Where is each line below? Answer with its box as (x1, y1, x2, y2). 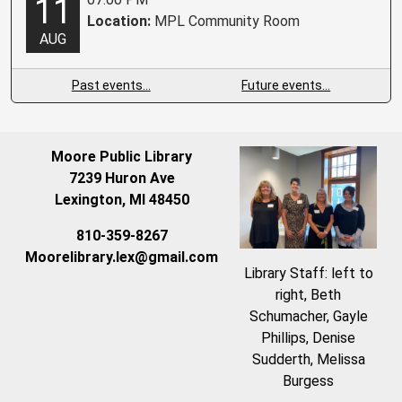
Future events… (241, 77, 331, 92)
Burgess (283, 372, 334, 390)
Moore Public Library (51, 147, 192, 165)
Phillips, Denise (261, 329, 355, 347)
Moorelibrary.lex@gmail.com (25, 248, 218, 266)
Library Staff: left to (243, 265, 373, 283)
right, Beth (275, 286, 341, 304)
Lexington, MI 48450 (54, 190, 189, 208)
